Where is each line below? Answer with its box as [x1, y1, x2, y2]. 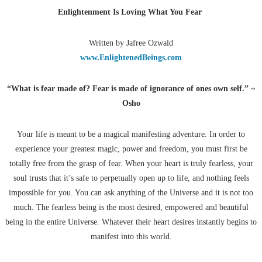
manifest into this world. [90, 232, 172, 242]
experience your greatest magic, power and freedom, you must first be [15, 144, 247, 154]
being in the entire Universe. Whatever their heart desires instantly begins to [5, 218, 257, 227]
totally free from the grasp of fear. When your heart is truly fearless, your [9, 159, 253, 168]
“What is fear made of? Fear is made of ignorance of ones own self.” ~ [7, 84, 255, 94]
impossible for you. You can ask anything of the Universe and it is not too [9, 188, 253, 198]
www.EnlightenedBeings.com [80, 53, 182, 63]
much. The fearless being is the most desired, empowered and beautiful [13, 203, 249, 212]
